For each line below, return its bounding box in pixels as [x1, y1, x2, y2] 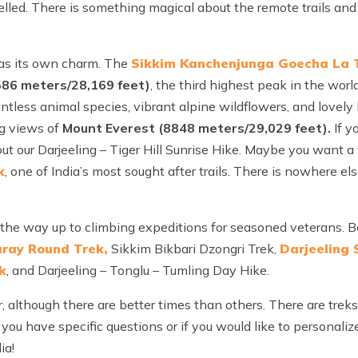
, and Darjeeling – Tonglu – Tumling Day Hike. [6, 262, 269, 279]
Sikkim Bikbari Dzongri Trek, [108, 241, 280, 257]
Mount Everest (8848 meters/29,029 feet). [62, 120, 331, 137]
